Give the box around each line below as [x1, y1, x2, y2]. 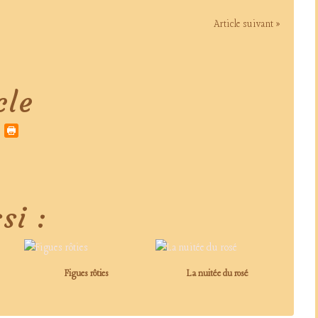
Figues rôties [64, 268, 109, 280]
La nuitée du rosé [187, 268, 248, 280]
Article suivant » [214, 18, 280, 31]
